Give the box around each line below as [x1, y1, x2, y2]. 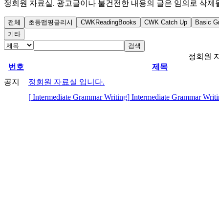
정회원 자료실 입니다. [28, 77, 105, 86]
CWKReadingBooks [81, 18, 136, 26]
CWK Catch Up [144, 18, 187, 26]
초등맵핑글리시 [28, 18, 73, 26]
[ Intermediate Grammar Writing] [28, 92, 130, 101]
